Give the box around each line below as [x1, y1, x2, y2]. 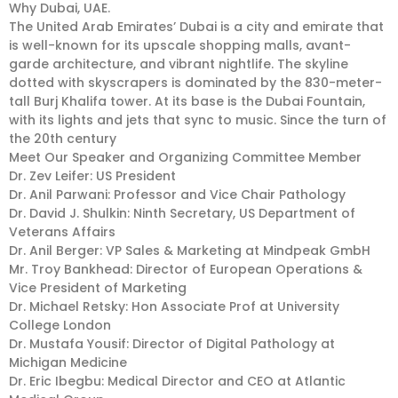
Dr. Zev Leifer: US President [9, 167, 176, 185]
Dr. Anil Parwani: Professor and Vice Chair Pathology [9, 186, 346, 203]
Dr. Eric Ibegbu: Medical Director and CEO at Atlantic [9, 372, 346, 390]
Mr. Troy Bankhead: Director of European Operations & [9, 260, 362, 278]
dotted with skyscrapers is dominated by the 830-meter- [9, 74, 382, 92]
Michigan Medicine [9, 354, 127, 371]
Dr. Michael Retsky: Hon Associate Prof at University [9, 298, 339, 315]
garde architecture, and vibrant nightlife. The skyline [9, 55, 348, 73]
